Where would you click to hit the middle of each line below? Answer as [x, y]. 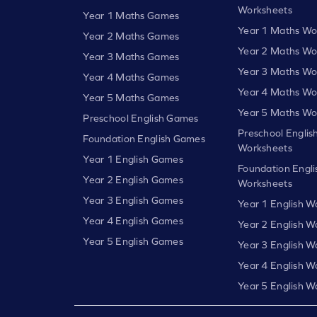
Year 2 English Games [133, 179]
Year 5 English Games [133, 241]
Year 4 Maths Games [131, 77]
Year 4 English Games [133, 220]
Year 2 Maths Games [131, 36]
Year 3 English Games [133, 200]
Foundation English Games [144, 138]
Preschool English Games [141, 118]
